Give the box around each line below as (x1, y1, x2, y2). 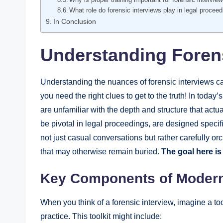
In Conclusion (53, 17, 96, 25)
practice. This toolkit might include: (40, 212, 162, 221)
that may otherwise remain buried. (40, 147, 161, 156)
